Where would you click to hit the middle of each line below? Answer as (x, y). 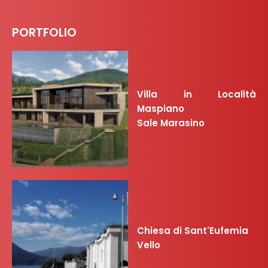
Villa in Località (197, 95)
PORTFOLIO (44, 33)
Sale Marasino (171, 123)
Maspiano (161, 109)
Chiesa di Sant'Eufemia (193, 231)
